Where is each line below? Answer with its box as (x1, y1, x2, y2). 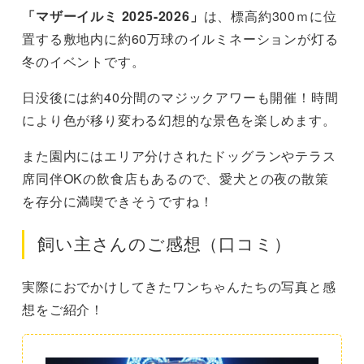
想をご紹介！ (22, 300, 104, 319)
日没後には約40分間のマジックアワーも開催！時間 (22, 87, 339, 106)
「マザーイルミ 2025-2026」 (22, 6, 204, 25)
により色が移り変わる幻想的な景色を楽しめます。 (22, 110, 336, 129)
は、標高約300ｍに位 (203, 6, 337, 25)
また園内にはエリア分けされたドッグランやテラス (22, 145, 336, 165)
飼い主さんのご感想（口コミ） (37, 234, 292, 253)
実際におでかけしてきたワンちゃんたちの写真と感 (22, 277, 336, 297)
